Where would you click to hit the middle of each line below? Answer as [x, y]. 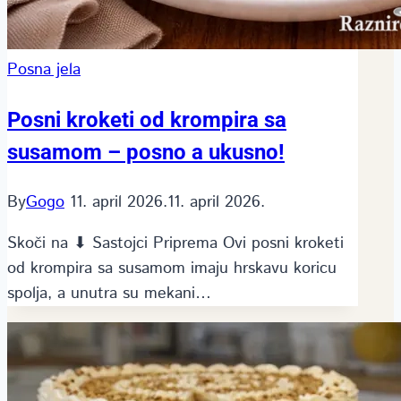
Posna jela [44, 69]
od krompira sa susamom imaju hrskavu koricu [172, 268]
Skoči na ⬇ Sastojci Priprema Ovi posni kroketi [175, 243]
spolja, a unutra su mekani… [109, 293]
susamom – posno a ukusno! [146, 152]
